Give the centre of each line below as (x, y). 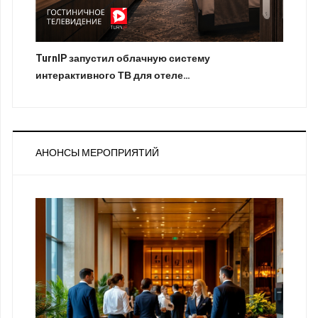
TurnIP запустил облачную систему (123, 58)
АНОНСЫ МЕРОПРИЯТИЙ (97, 153)
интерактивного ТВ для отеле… (113, 75)
